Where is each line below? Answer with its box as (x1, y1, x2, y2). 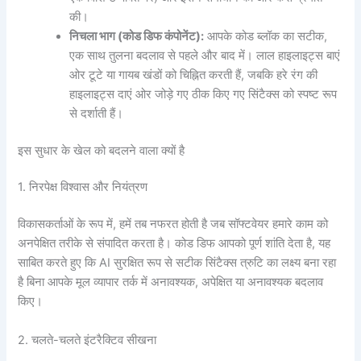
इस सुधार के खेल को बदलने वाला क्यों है (18, 143, 185, 158)
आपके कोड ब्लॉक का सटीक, (204, 28, 328, 44)
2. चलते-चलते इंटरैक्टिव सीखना (18, 332, 157, 347)
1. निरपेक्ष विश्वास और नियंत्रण (18, 180, 148, 195)
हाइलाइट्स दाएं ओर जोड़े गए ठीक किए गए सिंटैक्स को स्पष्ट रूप (69, 86, 338, 102)
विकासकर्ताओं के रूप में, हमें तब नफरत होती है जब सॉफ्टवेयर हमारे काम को (18, 217, 329, 232)
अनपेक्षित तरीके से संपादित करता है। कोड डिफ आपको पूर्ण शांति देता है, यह (18, 236, 331, 251)
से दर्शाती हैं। (69, 106, 124, 121)
